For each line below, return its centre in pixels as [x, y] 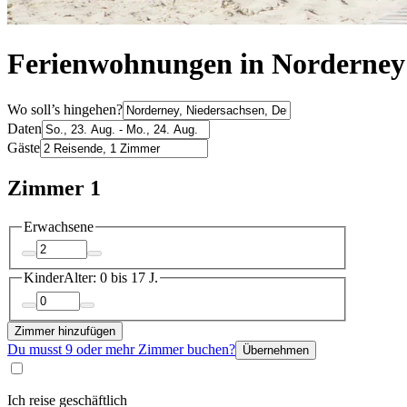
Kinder [44, 278]
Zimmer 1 [54, 188]
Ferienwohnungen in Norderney [206, 64]
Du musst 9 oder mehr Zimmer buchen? [121, 349]
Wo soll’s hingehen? [65, 109]
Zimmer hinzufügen [65, 331]
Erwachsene [59, 226]
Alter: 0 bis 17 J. [111, 278]
